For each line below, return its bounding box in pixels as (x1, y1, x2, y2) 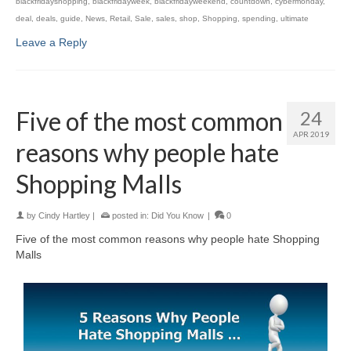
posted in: (110, 211, 151, 221)
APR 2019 (293, 129, 329, 139)
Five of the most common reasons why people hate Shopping (16, 233, 320, 246)
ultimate (280, 14, 309, 24)
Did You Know (151, 211, 204, 221)
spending (242, 14, 276, 24)
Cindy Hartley (38, 211, 90, 221)
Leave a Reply (16, 36, 87, 49)
